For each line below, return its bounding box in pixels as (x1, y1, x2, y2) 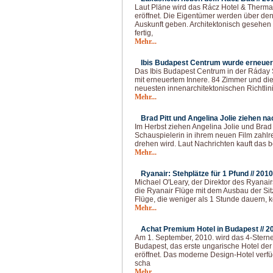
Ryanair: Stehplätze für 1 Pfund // (141, 169, 256, 178)
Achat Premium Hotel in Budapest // (141, 225, 266, 233)
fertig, (135, 29, 153, 37)
